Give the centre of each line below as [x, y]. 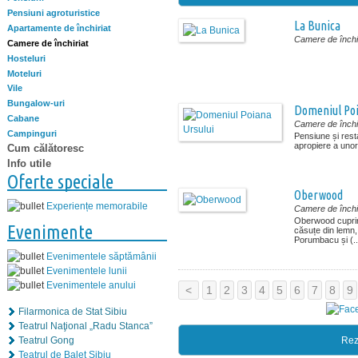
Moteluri [24, 73]
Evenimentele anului [91, 285]
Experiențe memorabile [97, 206]
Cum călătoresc [46, 148]
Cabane [23, 119]
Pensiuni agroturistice [54, 13]
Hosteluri [26, 58]
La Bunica [317, 26]
